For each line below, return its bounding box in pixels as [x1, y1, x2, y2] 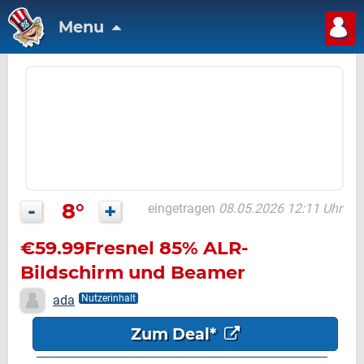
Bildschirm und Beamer [20, 261, 245, 284]
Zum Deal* [130, 324, 220, 344]
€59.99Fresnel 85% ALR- [20, 236, 249, 259]
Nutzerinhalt [81, 292, 136, 304]
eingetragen [148, 201, 215, 216]
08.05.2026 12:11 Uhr [219, 201, 342, 216]
